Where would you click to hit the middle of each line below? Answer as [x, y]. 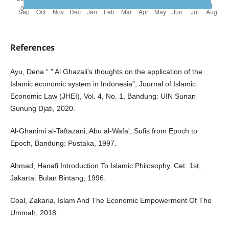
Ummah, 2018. [34, 213]
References [32, 48]
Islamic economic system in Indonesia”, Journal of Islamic [103, 84]
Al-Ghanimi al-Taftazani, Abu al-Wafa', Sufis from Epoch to [104, 131]
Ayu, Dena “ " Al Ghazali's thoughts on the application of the [106, 72]
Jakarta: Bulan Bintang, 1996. [58, 178]
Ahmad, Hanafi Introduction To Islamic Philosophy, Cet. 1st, [105, 166]
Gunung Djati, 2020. [42, 109]
